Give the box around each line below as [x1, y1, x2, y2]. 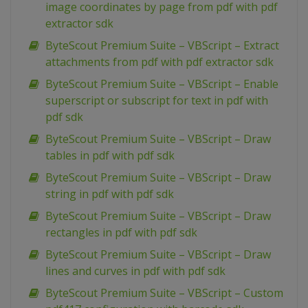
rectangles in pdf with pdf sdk [45, 225, 197, 241]
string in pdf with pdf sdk [45, 186, 174, 202]
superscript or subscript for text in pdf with [45, 93, 268, 109]
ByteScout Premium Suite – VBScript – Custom [45, 285, 283, 301]
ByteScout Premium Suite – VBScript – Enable [45, 76, 278, 92]
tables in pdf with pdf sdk [45, 148, 175, 164]
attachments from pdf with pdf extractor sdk [45, 54, 274, 70]
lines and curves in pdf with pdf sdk [45, 263, 225, 279]
